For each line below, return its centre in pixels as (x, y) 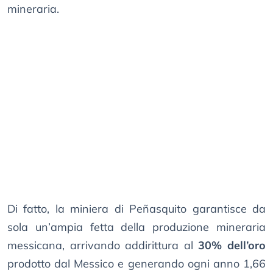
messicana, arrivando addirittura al (103, 246)
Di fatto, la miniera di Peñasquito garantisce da (136, 209)
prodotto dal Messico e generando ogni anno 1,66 (136, 264)
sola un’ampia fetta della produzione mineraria (136, 227)
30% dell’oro (232, 246)
